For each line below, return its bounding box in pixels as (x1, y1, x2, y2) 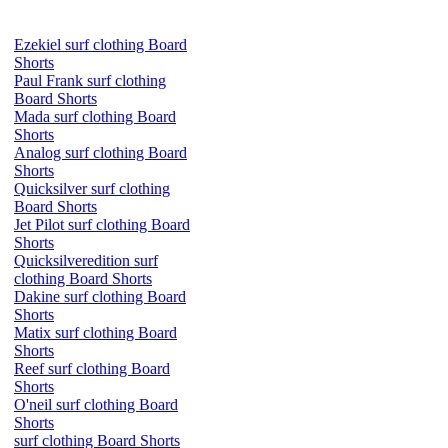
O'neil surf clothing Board (14, 396, 178, 413)
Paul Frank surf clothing (14, 72, 166, 89)
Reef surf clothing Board (14, 360, 170, 377)
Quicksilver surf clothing (14, 180, 170, 197)
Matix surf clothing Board (14, 324, 177, 341)
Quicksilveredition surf (14, 252, 158, 269)
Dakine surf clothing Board (14, 288, 186, 305)
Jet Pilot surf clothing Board (14, 216, 190, 233)
